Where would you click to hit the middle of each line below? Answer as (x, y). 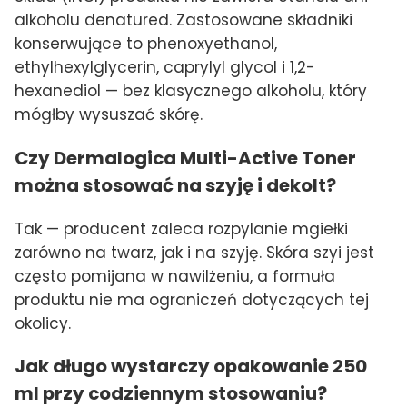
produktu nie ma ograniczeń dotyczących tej (192, 299)
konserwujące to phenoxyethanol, (146, 43)
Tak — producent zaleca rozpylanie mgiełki (181, 228)
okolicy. (43, 323)
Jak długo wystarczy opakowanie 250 (191, 367)
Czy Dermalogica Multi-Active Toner (185, 158)
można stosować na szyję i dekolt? (175, 185)
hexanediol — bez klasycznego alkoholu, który (191, 90)
